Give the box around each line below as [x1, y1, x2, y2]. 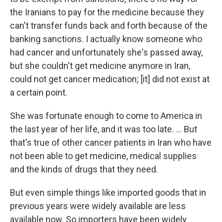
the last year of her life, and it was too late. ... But [10, 124, 197, 134]
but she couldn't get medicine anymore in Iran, [10, 60, 190, 71]
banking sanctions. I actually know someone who [10, 34, 202, 44]
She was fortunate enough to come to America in [10, 111, 202, 121]
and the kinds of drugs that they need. [10, 164, 158, 174]
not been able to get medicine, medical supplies [10, 151, 197, 161]
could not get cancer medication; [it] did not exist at [10, 74, 210, 84]
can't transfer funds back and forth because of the [10, 20, 208, 31]
